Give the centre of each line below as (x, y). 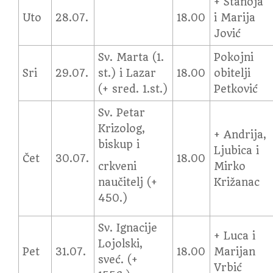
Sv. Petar (122, 113)
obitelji (232, 73)
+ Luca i (235, 236)
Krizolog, (122, 129)
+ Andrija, (240, 135)
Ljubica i (237, 151)
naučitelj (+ (128, 182)
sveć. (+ (118, 260)
